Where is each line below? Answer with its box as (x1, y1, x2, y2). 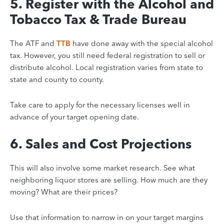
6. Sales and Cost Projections (10, 136, 191, 152)
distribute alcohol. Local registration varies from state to (10, 62, 203, 72)
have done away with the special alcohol (70, 38, 213, 48)
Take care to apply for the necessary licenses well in (10, 100, 190, 110)
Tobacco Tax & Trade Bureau (10, 11, 186, 28)
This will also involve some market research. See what (10, 163, 195, 173)
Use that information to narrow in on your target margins (10, 212, 203, 222)
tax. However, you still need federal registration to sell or (10, 50, 205, 60)
